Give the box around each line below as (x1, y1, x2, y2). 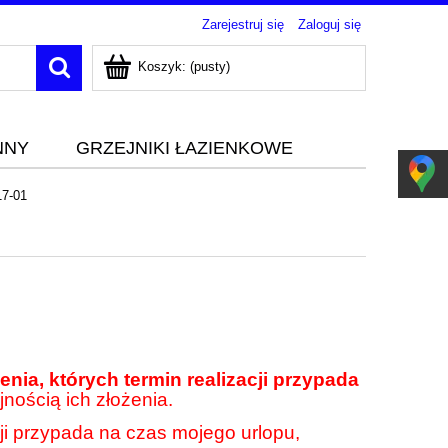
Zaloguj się (298, 17, 361, 32)
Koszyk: (138, 59, 186, 74)
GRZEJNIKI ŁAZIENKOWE (76, 138, 294, 159)
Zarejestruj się (202, 17, 284, 32)
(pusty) (190, 59, 230, 74)
